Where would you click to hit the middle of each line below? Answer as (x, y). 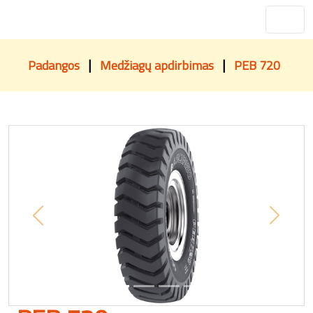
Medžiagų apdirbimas (157, 65)
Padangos (54, 65)
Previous (58, 223)
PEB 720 (257, 65)
